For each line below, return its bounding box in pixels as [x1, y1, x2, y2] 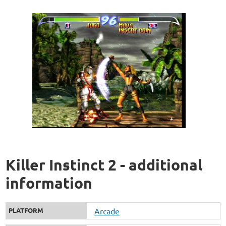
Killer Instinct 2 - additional [6, 155, 203, 175]
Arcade [94, 206, 120, 216]
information [6, 174, 93, 193]
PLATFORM [9, 206, 44, 215]
